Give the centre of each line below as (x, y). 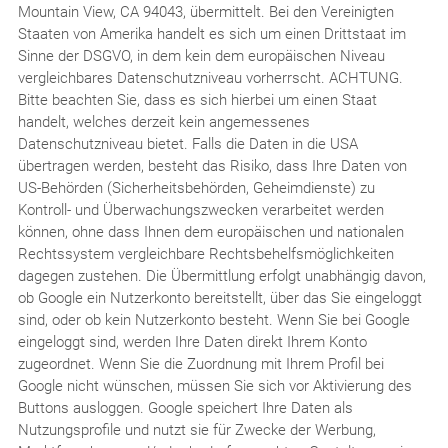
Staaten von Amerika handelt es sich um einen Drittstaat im (211, 33)
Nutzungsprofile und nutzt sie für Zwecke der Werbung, (196, 429)
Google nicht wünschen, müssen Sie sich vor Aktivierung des (214, 385)
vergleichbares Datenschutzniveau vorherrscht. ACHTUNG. (210, 77)
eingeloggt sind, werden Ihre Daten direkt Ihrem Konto (192, 341)
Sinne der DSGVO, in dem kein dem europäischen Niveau (201, 55)
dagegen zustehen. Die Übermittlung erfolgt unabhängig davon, (221, 275)
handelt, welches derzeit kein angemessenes (163, 121)
